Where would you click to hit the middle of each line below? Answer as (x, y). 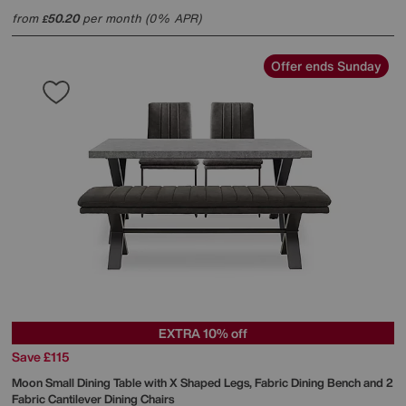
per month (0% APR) (140, 18)
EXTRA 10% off (203, 333)
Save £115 (40, 357)
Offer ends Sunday (326, 65)
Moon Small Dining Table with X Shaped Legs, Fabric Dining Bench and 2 (203, 383)
